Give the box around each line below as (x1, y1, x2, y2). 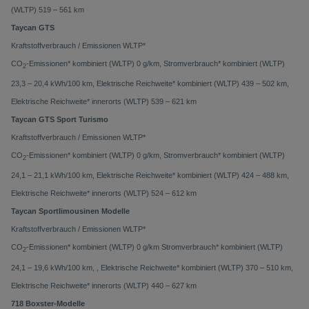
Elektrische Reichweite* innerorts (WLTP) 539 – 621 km (11, 97, 197, 106)
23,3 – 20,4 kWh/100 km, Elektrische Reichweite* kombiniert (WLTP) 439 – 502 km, (11, 79, 289, 88)
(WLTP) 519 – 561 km (11, 6, 84, 14)
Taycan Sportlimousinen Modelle (11, 207, 130, 216)
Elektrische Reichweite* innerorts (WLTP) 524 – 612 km (11, 189, 197, 198)
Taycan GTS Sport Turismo (11, 115, 108, 124)
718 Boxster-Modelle (11, 299, 85, 308)
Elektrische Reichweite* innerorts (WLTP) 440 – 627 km (11, 281, 197, 290)
